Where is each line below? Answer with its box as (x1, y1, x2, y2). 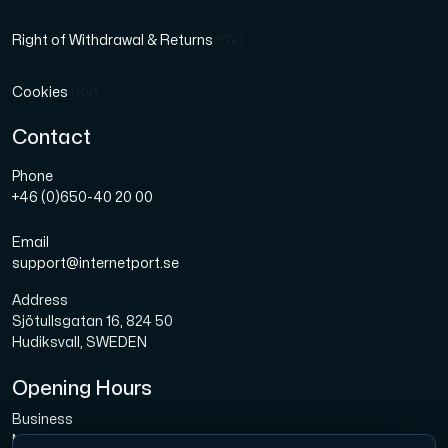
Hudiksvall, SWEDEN (12, 336, 147, 350)
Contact (12, 128, 91, 148)
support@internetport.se (12, 257, 179, 271)
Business (12, 413, 73, 427)
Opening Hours (12, 379, 152, 399)
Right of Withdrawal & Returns (12, 34, 216, 48)
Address (12, 294, 68, 308)
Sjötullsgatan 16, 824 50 (12, 315, 173, 329)
